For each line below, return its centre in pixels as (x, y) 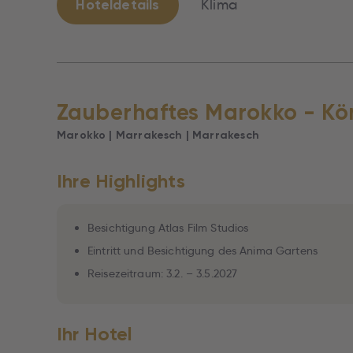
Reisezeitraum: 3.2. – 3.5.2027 (163, 273)
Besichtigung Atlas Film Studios (168, 228)
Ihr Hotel (95, 334)
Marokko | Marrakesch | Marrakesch (158, 135)
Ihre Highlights (121, 181)
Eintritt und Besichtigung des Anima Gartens (203, 251)
